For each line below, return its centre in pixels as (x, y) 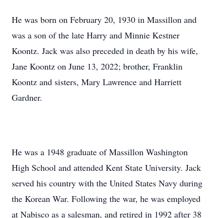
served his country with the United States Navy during (107, 183)
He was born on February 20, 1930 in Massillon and (104, 19)
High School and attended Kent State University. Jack (106, 167)
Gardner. (27, 97)
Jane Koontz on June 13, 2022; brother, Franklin (97, 66)
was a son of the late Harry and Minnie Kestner (96, 35)
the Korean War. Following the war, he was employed (106, 199)
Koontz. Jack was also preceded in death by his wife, (105, 51)
